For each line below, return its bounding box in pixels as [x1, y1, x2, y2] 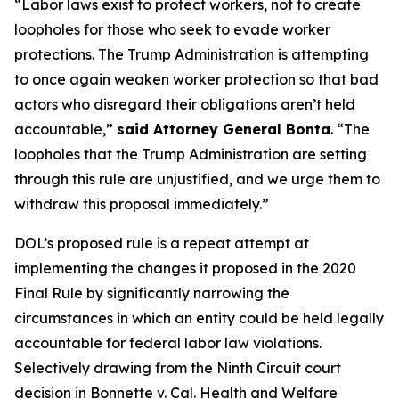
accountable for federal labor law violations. [14, 334, 322, 352]
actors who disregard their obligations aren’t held [14, 95, 355, 113]
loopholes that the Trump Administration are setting [14, 145, 367, 163]
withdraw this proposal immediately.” [14, 195, 269, 213]
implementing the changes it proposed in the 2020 [14, 259, 356, 277]
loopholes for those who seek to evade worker [14, 20, 330, 38]
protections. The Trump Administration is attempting [14, 45, 369, 63]
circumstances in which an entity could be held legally [14, 309, 384, 327]
